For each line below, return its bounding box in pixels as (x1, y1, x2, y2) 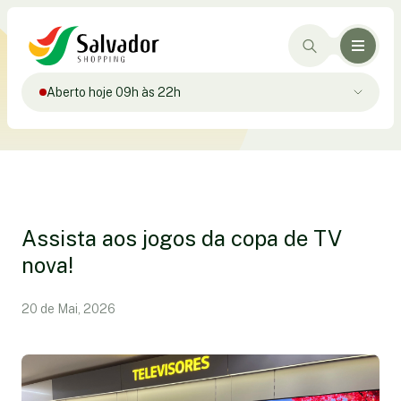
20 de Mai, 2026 (21, 302, 115, 316)
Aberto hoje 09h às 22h (47, 84, 181, 99)
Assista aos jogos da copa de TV (21, 226, 342, 251)
